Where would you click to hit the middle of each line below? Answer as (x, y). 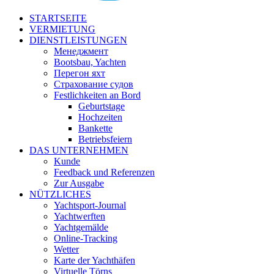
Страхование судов (94, 84)
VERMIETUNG (62, 29)
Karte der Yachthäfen (94, 261)
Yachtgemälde (81, 228)
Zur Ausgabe (79, 183)
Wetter (66, 250)
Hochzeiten (100, 117)
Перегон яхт (80, 73)
